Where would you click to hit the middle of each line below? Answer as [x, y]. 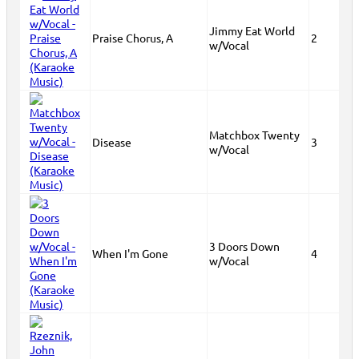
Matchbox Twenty [254, 135]
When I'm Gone [130, 253]
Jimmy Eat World [252, 30]
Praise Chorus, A [133, 38]
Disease [112, 142]
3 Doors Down [244, 246]
